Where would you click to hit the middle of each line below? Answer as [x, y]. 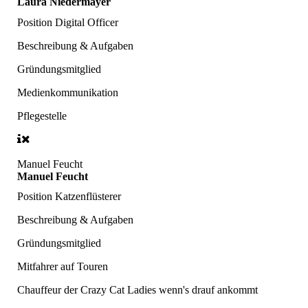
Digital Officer [87, 22]
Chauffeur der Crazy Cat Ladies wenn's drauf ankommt [137, 289]
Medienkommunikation [68, 92]
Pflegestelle [42, 115]
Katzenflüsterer [88, 196]
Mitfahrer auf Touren [63, 266]
